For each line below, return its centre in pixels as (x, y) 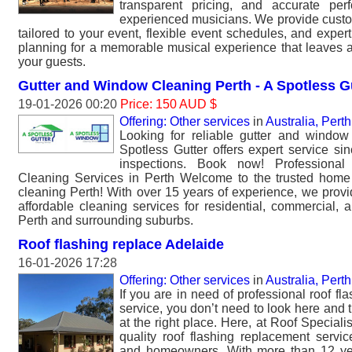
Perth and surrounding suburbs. (106, 220)
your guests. (52, 61)
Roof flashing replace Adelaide (121, 244)
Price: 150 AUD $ (169, 104)
